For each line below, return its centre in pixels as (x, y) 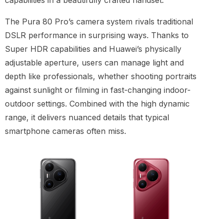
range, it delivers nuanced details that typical (87, 118)
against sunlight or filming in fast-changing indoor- (98, 90)
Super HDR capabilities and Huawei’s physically (93, 49)
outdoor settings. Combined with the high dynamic (97, 104)
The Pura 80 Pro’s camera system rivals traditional (99, 22)
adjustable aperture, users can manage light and (94, 63)
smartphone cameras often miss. (66, 131)
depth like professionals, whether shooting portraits (101, 77)
